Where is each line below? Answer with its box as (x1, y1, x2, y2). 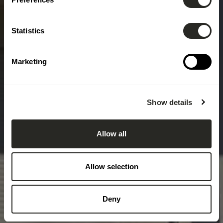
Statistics (11, 26, 44, 35)
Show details (147, 98, 193, 107)
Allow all (97, 129, 126, 138)
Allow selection (85, 162, 138, 171)
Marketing (11, 57, 47, 66)
